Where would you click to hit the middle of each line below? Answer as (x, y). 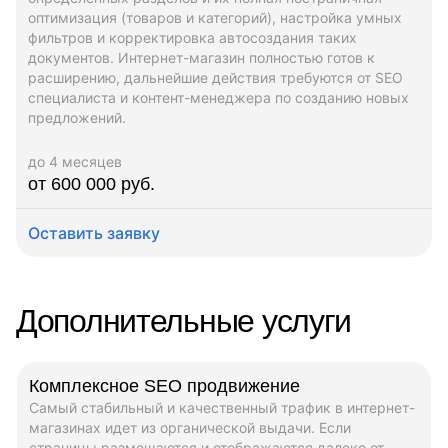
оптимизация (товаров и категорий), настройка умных (215, 17)
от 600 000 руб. (91, 183)
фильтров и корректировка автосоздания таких (192, 37)
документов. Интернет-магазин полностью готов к (201, 57)
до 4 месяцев (75, 161)
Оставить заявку (94, 232)
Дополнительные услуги (184, 320)
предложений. (77, 117)
